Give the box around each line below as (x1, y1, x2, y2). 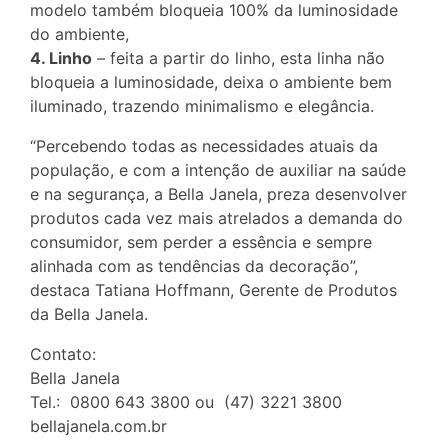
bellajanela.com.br (30, 416, 167, 437)
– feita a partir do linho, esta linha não (92, 48, 385, 69)
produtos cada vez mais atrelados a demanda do (30, 208, 403, 229)
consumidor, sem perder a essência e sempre (30, 232, 372, 253)
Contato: (30, 344, 96, 365)
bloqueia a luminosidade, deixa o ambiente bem (30, 72, 392, 93)
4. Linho (30, 48, 92, 69)
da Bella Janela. (30, 304, 148, 325)
